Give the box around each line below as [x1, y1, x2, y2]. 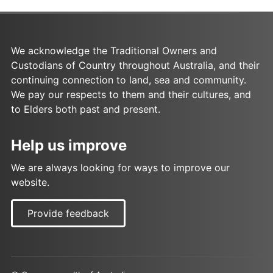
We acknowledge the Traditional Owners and [11, 44, 217, 57]
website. [11, 176, 49, 189]
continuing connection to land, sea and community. [11, 74, 246, 87]
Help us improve [11, 136, 127, 155]
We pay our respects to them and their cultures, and [11, 88, 251, 101]
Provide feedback [27, 207, 109, 220]
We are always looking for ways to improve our [11, 161, 230, 174]
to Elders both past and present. [11, 103, 160, 116]
